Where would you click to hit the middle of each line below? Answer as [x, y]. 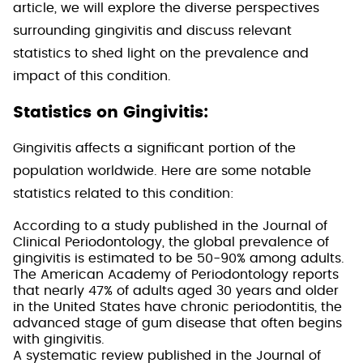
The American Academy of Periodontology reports [176, 275]
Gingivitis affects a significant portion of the [154, 148]
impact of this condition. [92, 76]
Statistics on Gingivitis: [111, 113]
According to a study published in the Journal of [170, 226]
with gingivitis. [59, 340]
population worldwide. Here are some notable [162, 171]
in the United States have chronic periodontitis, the [177, 307]
